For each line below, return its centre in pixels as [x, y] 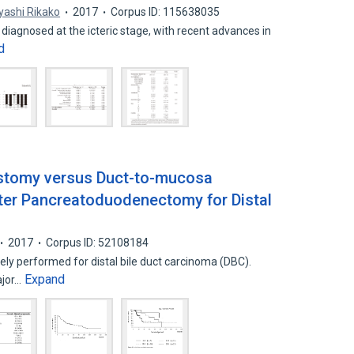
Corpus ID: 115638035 [166, 12]
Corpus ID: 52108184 [98, 243]
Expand [45, 279]
